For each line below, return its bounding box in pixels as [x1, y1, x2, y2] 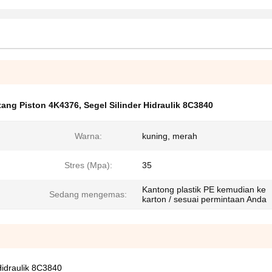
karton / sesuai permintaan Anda [142, 194, 267, 204]
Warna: [74, 131, 102, 141]
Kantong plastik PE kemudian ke [142, 185, 266, 194]
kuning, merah [142, 131, 197, 141]
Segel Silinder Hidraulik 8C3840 [84, 100, 213, 110]
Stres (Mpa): [64, 160, 112, 170]
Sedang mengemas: [49, 189, 127, 199]
